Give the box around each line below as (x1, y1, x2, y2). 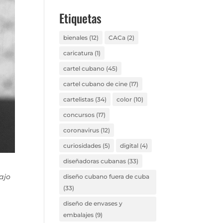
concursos (63, 111, 95, 118)
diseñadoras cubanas (63, 157, 126, 165)
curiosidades (63, 142, 102, 149)
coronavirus (63, 126, 100, 134)
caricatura (63, 49, 94, 57)
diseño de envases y (63, 200, 123, 207)
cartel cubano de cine (63, 80, 128, 88)
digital (120, 142, 139, 149)
